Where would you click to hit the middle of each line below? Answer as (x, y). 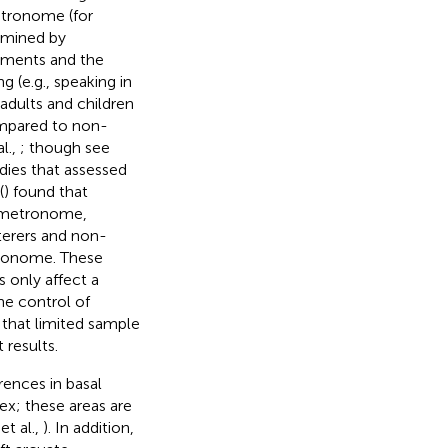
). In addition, (88, 427)
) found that (45, 191)
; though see (64, 147)
